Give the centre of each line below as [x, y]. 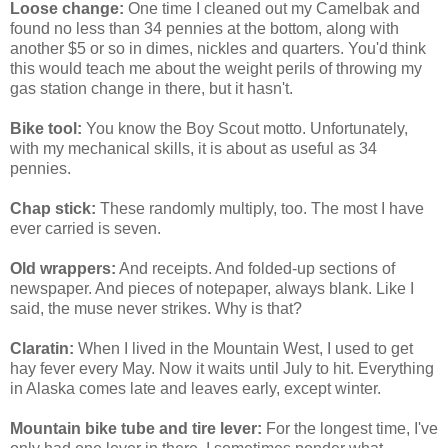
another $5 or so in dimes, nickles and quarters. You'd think [218, 48]
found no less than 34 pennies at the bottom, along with [204, 28]
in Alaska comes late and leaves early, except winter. [195, 388]
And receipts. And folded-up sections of [255, 268]
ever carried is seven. [85, 228]
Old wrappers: [63, 268]
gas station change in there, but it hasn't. [151, 88]
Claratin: [42, 348]
